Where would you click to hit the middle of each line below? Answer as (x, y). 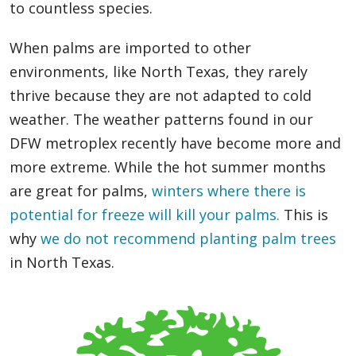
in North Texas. (62, 263)
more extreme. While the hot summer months (168, 167)
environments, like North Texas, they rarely (159, 72)
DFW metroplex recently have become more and (175, 143)
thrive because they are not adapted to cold (161, 96)
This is (304, 215)
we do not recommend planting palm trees (188, 239)
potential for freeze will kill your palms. (145, 215)
